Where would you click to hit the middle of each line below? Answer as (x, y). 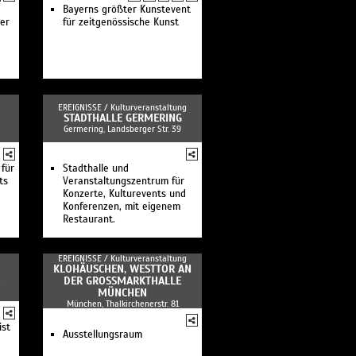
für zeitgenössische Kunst (121, 22)
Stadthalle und (96, 168)
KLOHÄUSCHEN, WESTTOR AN (122, 269)
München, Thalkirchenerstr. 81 (122, 304)
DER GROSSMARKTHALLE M (122, 281)
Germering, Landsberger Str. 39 (122, 129)
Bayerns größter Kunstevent (127, 10)
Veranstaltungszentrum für (124, 181)
